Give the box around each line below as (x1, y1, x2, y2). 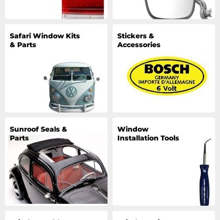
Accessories (117, 40, 161, 49)
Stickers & (117, 31, 154, 40)
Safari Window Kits (10, 31, 80, 40)
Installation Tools (117, 134, 179, 142)
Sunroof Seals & (10, 125, 67, 134)
